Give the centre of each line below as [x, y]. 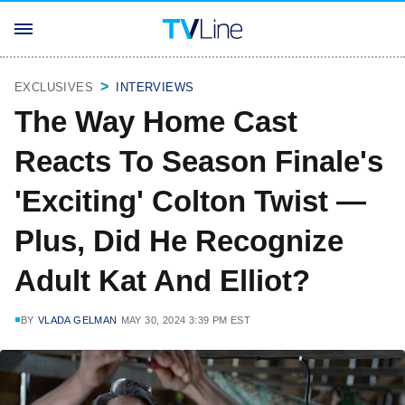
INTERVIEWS [155, 87]
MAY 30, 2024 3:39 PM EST [186, 320]
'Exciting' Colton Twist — [190, 201]
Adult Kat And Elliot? [162, 281]
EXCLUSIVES [54, 87]
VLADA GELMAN [77, 320]
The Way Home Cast [156, 122]
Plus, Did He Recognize [179, 241]
